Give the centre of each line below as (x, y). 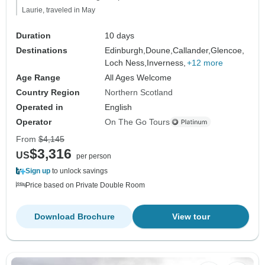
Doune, (159, 50)
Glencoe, (228, 50)
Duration (33, 35)
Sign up (38, 171)
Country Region (48, 92)
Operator (34, 122)
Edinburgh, (125, 50)
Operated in (40, 107)
